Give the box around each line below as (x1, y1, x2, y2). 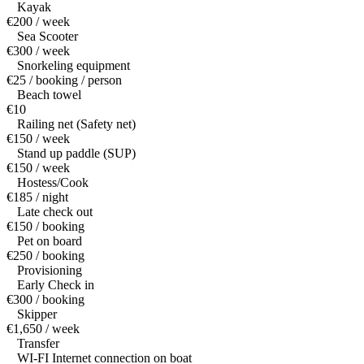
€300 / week (6, 44, 70, 58)
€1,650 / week (6, 322, 80, 336)
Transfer (17, 336, 59, 351)
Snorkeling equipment (17, 58, 130, 73)
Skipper (17, 307, 57, 322)
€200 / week (6, 15, 70, 29)
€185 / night (6, 190, 68, 205)
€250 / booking (6, 249, 84, 263)
